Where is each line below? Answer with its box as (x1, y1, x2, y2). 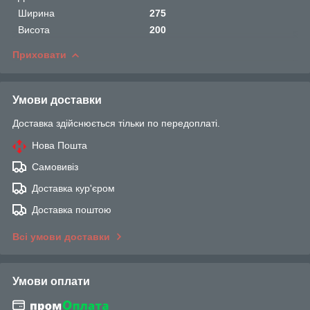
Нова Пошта (32, 139, 87, 151)
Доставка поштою (32, 203, 111, 215)
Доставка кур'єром (32, 182, 115, 194)
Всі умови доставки (12, 230, 110, 242)
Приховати (12, 48, 66, 60)
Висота (18, 24, 50, 35)
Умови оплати (12, 275, 90, 287)
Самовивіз (32, 161, 78, 172)
